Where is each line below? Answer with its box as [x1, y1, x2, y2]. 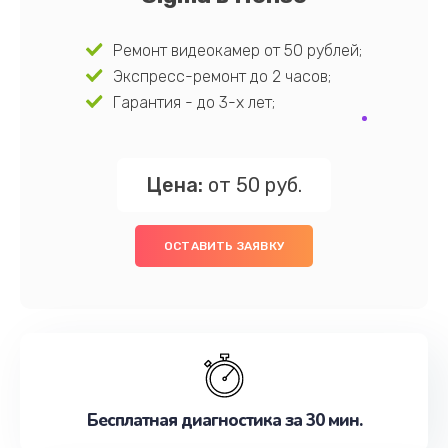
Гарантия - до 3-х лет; [113, 93, 276, 112]
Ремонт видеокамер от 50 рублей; [113, 41, 363, 60]
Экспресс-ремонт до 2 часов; [113, 67, 332, 86]
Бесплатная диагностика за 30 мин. [86, 409, 362, 432]
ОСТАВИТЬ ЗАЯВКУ [164, 239, 284, 253]
